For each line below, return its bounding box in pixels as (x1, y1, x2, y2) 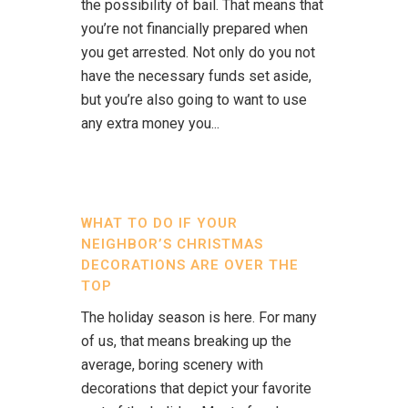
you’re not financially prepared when (81, 20, 308, 37)
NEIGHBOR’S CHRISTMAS (81, 236, 263, 252)
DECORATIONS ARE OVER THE (81, 257, 299, 273)
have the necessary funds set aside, (81, 67, 311, 85)
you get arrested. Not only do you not (81, 44, 315, 61)
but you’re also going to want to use (81, 91, 307, 108)
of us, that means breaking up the (81, 332, 291, 350)
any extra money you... (81, 115, 219, 132)
